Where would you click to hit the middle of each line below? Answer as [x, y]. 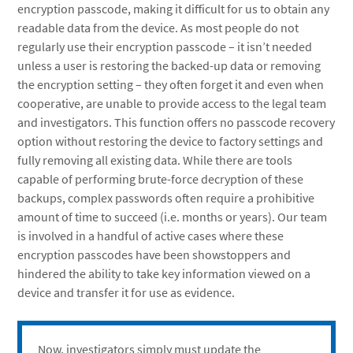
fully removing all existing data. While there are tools [155, 160]
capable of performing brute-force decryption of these [161, 179]
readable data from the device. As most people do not [158, 28]
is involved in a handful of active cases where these [151, 236]
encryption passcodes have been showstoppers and [154, 255]
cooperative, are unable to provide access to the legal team [172, 103]
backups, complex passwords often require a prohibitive [166, 198]
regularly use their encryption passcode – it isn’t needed [165, 46]
